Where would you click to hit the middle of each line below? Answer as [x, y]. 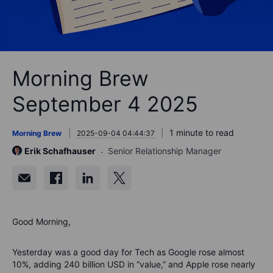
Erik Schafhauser [60, 151]
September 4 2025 [105, 104]
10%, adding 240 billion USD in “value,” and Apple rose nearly [134, 264]
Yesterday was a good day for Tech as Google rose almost [128, 252]
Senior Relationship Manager [165, 151]
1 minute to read [202, 132]
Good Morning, [41, 221]
